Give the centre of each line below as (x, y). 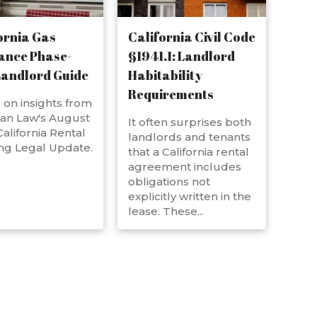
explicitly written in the (190, 196)
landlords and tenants (189, 137)
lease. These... (166, 211)
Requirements (171, 94)
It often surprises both (190, 122)
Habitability (165, 75)
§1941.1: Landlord (181, 56)
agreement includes (185, 167)
